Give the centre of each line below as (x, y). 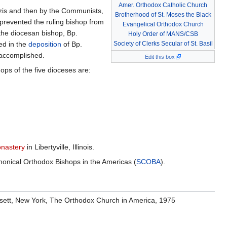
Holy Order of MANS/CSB (163, 34)
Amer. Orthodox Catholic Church (163, 5)
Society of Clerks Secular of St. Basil (163, 44)
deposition (45, 44)
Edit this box (160, 57)
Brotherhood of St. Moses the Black (163, 15)
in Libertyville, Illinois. (60, 147)
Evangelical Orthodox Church (163, 25)
